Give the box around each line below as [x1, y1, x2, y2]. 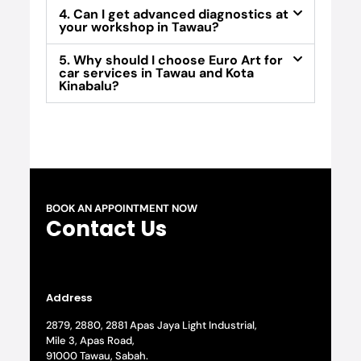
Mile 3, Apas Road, [45, 334, 135, 348]
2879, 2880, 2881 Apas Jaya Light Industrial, [45, 318, 257, 333]
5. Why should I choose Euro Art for [58, 52, 283, 69]
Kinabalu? [58, 77, 119, 95]
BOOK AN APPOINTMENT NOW [45, 201, 197, 216]
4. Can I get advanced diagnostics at [58, 6, 288, 23]
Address [45, 290, 92, 306]
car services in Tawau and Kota [58, 64, 254, 82]
